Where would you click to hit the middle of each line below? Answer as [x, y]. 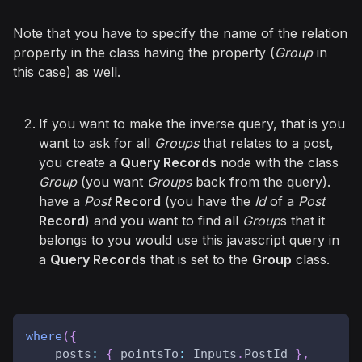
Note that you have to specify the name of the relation [180, 33]
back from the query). [261, 181]
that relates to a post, [266, 143]
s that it [303, 220]
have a [61, 201]
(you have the [208, 201]
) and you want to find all [164, 220]
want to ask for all [97, 143]
